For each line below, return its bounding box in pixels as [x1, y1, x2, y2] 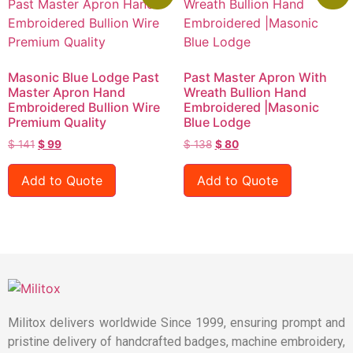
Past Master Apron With [183, 69, 327, 86]
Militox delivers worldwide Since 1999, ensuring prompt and [8, 314, 345, 330]
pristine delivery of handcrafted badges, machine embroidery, [8, 333, 345, 349]
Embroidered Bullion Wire [8, 99, 160, 116]
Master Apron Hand [8, 84, 125, 101]
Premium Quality [8, 114, 106, 131]
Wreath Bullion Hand [183, 84, 307, 101]
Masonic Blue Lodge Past [8, 69, 159, 86]
